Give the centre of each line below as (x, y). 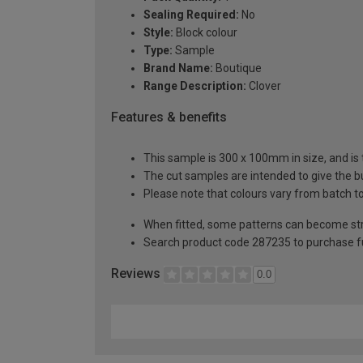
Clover (264, 86)
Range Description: (195, 86)
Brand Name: (178, 68)
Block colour (205, 33)
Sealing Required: (191, 15)
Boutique (237, 68)
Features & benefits (169, 117)
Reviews (137, 273)
